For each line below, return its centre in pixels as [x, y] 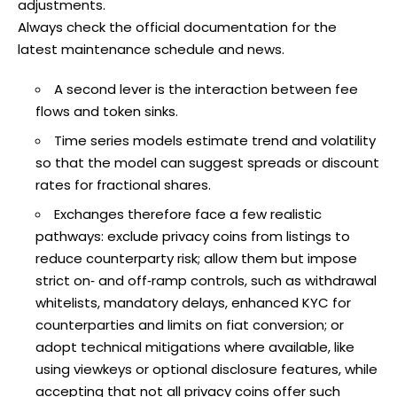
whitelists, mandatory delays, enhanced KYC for [193, 302]
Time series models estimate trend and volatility [215, 140]
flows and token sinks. [107, 111]
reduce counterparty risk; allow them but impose [196, 258]
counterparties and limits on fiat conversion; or [190, 324]
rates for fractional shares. [123, 184]
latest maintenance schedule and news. [151, 49]
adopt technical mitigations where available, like [195, 346]
